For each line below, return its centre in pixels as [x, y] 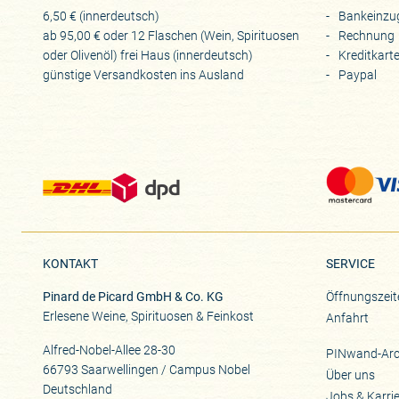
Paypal [358, 74]
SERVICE [351, 264]
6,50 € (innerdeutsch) [102, 16]
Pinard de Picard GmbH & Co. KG [134, 297]
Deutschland [78, 389]
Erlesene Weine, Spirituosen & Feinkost [149, 317]
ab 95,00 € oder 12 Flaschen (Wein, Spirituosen [171, 35]
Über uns [351, 375]
